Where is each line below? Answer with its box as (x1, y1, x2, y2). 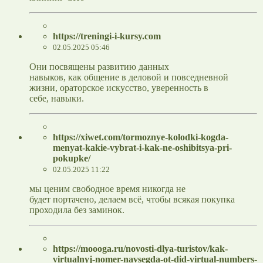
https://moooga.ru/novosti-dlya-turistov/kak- (53, 244, 228, 254)
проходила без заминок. (29, 205, 124, 215)
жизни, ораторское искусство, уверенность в (29, 83, 208, 93)
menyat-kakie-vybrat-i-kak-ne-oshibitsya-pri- (53, 143, 232, 153)
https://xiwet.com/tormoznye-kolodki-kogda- (53, 132, 228, 143)
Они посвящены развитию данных (29, 62, 169, 72)
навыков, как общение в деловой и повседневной (29, 72, 228, 83)
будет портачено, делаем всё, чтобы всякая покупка (29, 194, 235, 205)
